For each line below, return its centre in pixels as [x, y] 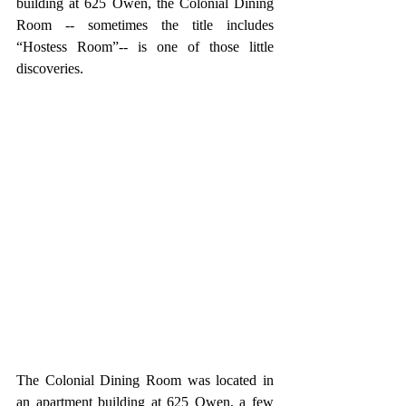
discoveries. [53, 68]
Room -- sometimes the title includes [145, 25]
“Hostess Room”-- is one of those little [145, 47]
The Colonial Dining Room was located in [145, 380]
